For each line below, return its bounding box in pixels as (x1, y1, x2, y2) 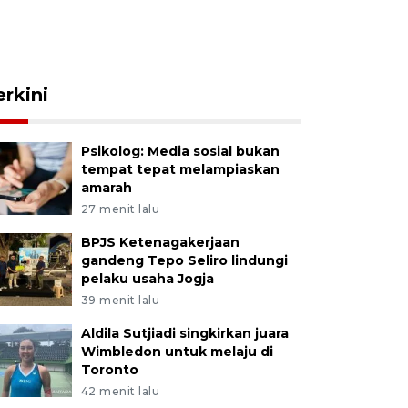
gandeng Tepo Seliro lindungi (80, 252, 288, 269)
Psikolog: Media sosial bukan (80, 143, 280, 159)
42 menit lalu (80, 384, 160, 398)
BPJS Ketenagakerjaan (80, 234, 240, 250)
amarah (80, 179, 132, 196)
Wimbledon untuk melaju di (80, 343, 273, 360)
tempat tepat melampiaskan (80, 161, 280, 178)
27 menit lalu (80, 202, 160, 216)
